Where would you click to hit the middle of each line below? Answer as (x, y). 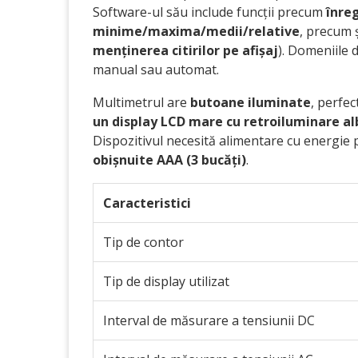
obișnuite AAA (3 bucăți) (169, 160)
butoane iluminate (251, 102)
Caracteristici (147, 203)
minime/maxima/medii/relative (196, 31)
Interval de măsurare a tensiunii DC (209, 320)
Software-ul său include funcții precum (209, 12)
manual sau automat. (156, 70)
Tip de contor (143, 242)
